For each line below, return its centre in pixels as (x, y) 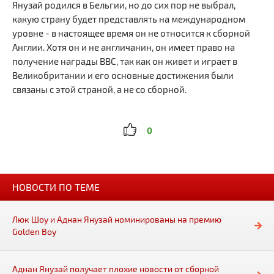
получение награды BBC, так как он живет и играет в (125, 61)
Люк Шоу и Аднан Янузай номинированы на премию (117, 219)
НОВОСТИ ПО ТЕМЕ (56, 187)
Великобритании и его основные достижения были (123, 75)
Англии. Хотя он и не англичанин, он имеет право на (124, 47)
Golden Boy (34, 231)
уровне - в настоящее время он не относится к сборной (131, 33)
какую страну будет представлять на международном (129, 19)
